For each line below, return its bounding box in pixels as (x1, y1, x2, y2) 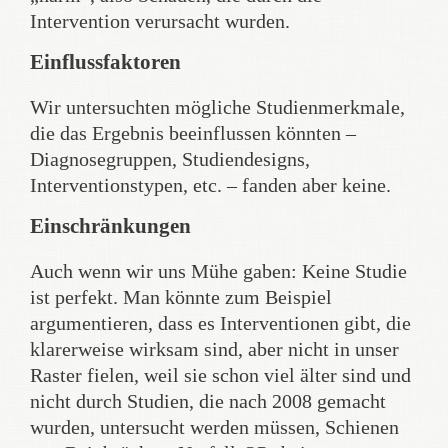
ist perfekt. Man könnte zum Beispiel (30, 285, 332, 308)
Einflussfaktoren (30, 49, 181, 73)
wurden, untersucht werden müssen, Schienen (30, 415, 399, 438)
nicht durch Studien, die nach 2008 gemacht (30, 389, 386, 412)
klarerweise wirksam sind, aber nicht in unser (30, 337, 399, 360)
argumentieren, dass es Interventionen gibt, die (30, 311, 411, 334)
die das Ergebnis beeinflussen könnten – (30, 121, 356, 144)
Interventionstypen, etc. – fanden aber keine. (30, 173, 391, 196)
